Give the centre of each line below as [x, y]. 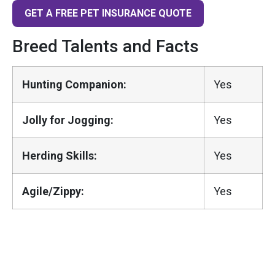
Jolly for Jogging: [68, 120]
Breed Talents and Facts [106, 46]
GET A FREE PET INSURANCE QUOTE [108, 14]
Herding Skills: [60, 155]
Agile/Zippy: [53, 191]
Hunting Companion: [74, 84]
